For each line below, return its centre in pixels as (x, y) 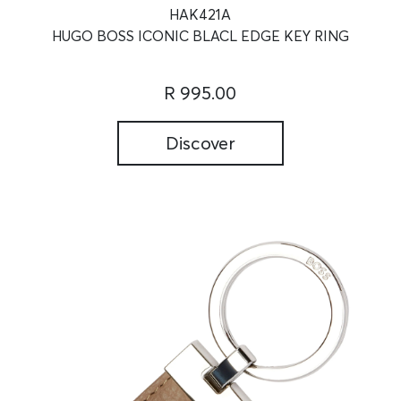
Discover (200, 143)
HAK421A (200, 15)
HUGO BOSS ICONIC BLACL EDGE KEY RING (200, 36)
